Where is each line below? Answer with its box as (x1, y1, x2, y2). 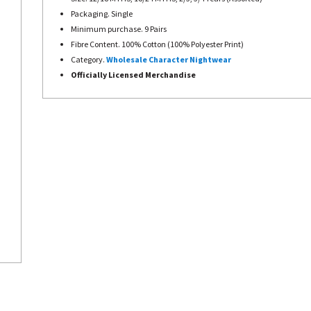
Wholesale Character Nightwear (106, 54, 231, 65)
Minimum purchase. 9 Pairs (71, 24, 167, 34)
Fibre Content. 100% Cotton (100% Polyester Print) (71, 39, 244, 49)
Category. (71, 54, 106, 65)
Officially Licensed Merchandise (71, 69, 196, 80)
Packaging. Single (71, 8, 133, 19)
